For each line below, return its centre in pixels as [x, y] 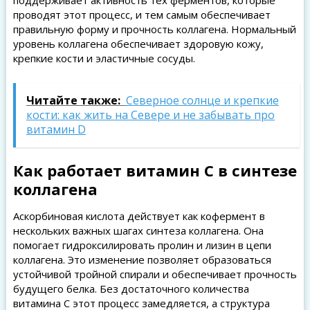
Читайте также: [73, 100]
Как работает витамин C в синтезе [155, 170]
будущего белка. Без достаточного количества [131, 289]
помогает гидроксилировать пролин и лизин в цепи [142, 245]
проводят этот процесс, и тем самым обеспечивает [142, 15]
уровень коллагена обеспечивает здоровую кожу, [138, 44]
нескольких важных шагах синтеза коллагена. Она [138, 230]
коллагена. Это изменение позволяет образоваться [142, 259]
